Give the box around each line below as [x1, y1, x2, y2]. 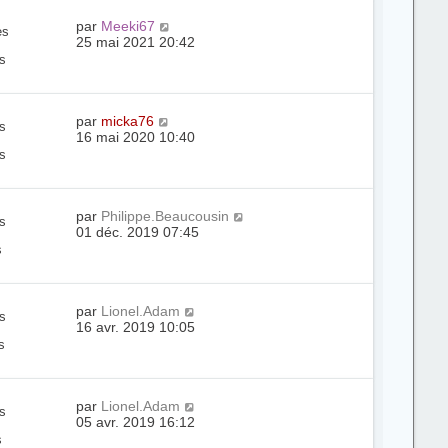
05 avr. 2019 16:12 [76, 414, 196, 430]
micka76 [101, 113, 155, 129]
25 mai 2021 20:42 [76, 34, 196, 50]
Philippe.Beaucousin [101, 208, 230, 224]
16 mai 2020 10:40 [76, 129, 196, 145]
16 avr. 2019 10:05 [76, 319, 196, 335]
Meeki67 [101, 18, 156, 34]
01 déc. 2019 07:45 [76, 224, 200, 240]
